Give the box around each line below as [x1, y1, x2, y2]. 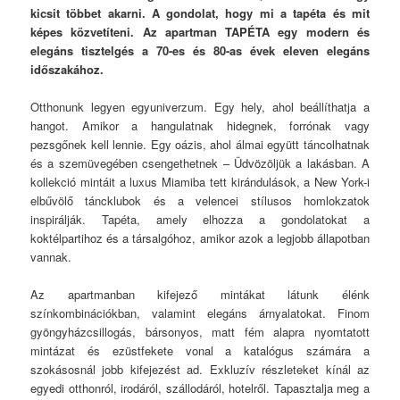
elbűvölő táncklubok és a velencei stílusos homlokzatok [30, 191, 370, 209]
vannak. [30, 247, 72, 265]
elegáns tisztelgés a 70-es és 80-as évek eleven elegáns [30, 41, 370, 59]
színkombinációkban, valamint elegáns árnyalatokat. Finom [30, 304, 370, 322]
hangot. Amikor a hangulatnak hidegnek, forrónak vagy [30, 116, 370, 134]
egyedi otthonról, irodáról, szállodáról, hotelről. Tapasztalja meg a [30, 379, 370, 397]
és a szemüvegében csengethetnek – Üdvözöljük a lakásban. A [30, 154, 370, 171]
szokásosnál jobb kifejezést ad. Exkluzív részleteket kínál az [30, 361, 370, 379]
